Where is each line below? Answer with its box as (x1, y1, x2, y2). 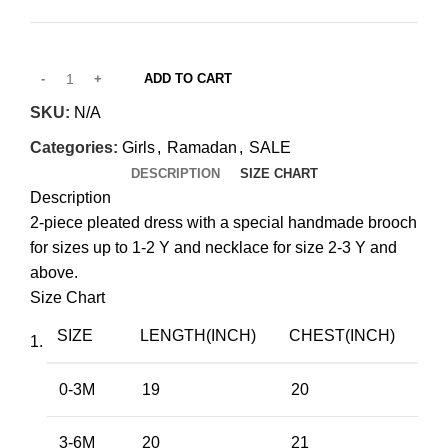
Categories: (30, 138, 118, 156)
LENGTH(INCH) (140, 326, 256, 344)
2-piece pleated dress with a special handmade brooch (30, 213, 417, 231)
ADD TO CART (144, 70, 232, 86)
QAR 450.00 (224, 22, 312, 40)
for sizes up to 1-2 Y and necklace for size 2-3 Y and (30, 238, 397, 256)
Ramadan (167, 138, 237, 156)
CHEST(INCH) (289, 326, 395, 344)
